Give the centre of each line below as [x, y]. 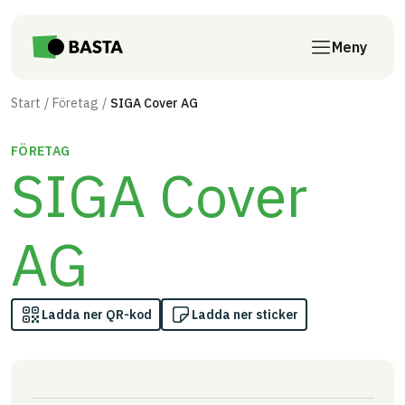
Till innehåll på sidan [78, 24]
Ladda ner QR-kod [97, 314]
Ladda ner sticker [245, 314]
